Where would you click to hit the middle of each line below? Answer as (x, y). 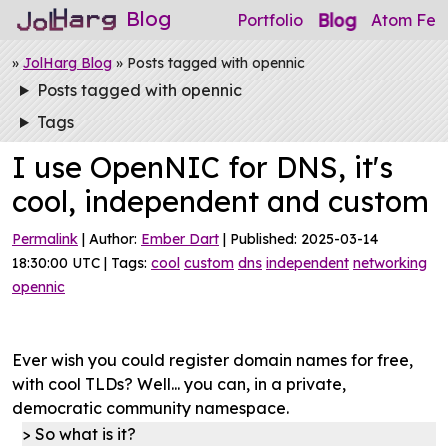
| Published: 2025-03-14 (298, 239)
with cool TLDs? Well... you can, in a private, (179, 384)
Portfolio (270, 20)
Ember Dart (180, 239)
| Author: (109, 239)
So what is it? (85, 434)
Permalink (45, 239)
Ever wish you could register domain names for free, (212, 360)
